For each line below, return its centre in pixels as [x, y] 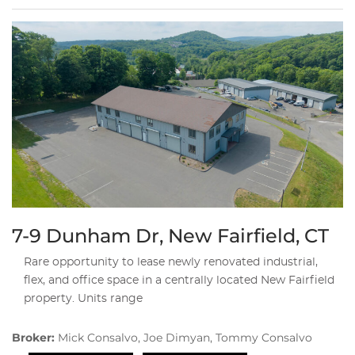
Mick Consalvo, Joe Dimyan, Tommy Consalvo [185, 338]
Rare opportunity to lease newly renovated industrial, [171, 263]
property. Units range [83, 299]
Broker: [35, 338]
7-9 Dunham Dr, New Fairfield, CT [170, 236]
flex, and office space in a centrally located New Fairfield [179, 281]
